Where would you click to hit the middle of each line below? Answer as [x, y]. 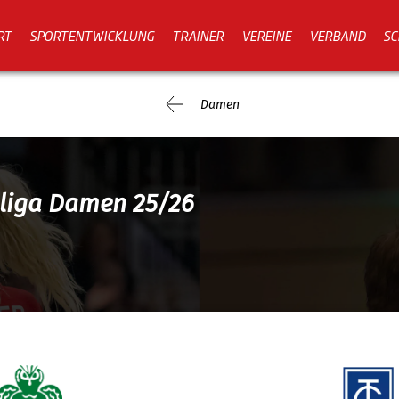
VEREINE [266, 35]
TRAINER [198, 35]
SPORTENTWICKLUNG [92, 35]
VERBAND [337, 35]
